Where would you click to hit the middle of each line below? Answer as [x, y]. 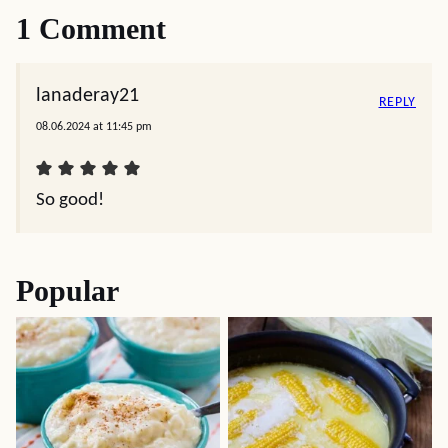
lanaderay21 [87, 96]
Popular [67, 290]
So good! [70, 200]
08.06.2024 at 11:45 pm [94, 127]
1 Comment [91, 28]
